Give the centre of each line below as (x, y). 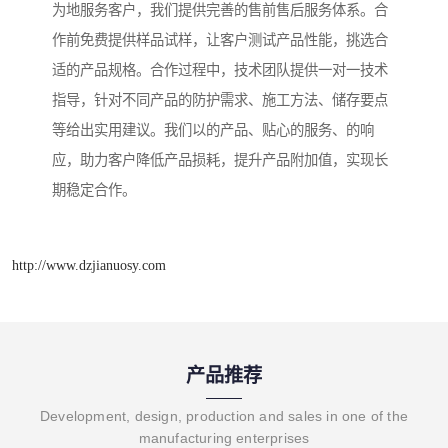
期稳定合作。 (94, 190)
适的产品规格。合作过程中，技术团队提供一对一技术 (220, 70)
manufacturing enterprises (224, 437)
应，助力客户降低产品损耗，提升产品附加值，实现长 (220, 160)
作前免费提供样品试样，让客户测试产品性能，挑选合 (220, 40)
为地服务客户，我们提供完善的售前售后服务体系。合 (220, 10)
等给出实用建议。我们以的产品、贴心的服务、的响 (213, 130)
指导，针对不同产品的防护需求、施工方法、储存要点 (220, 100)
